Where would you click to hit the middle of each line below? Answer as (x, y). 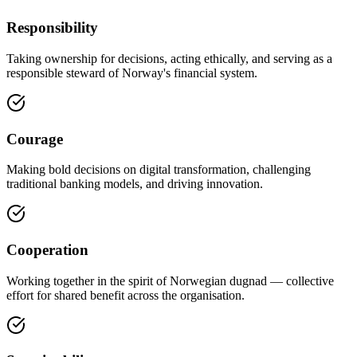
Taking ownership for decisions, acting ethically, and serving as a (169, 58)
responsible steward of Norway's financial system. (132, 73)
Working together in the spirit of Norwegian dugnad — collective (170, 280)
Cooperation (47, 249)
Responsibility (52, 28)
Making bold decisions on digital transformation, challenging (159, 170)
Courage (35, 139)
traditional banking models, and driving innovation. (135, 184)
